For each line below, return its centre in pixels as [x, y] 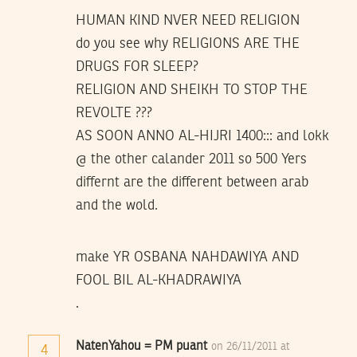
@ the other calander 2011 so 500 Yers [191, 159]
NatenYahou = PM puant [141, 346]
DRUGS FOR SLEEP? [137, 67]
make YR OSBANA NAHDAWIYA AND [187, 257]
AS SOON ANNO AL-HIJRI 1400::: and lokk [202, 136]
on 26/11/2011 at [251, 346]
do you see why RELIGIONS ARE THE [188, 43]
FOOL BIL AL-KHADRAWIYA [159, 280]
